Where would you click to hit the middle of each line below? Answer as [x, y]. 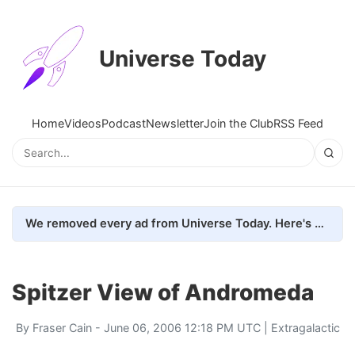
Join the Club [239, 123]
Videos [83, 123]
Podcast [124, 123]
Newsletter [175, 123]
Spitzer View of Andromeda [163, 292]
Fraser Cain [62, 327]
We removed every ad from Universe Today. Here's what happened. [319, 223]
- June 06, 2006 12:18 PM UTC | [181, 327]
